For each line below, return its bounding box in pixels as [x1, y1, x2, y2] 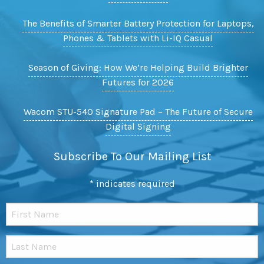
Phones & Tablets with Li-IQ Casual [63, 32, 213, 44]
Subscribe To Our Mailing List [53, 150, 211, 164]
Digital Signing [105, 121, 171, 133]
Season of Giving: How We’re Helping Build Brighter [28, 62, 248, 74]
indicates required [93, 178, 175, 190]
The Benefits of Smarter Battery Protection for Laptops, [22, 18, 254, 29]
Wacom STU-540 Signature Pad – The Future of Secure [23, 106, 253, 118]
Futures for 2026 [102, 77, 174, 88]
